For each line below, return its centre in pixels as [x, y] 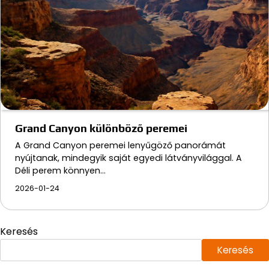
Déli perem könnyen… [60, 170]
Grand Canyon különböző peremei [101, 128]
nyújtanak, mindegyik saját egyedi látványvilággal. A [128, 158]
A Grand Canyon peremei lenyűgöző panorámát [120, 145]
